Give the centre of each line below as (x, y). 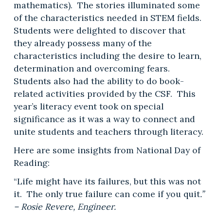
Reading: (31, 163)
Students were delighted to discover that (99, 30)
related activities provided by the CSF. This (104, 93)
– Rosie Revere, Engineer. (64, 206)
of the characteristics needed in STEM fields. (109, 18)
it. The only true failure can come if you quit (107, 194)
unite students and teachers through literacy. (108, 131)
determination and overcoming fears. (93, 68)
